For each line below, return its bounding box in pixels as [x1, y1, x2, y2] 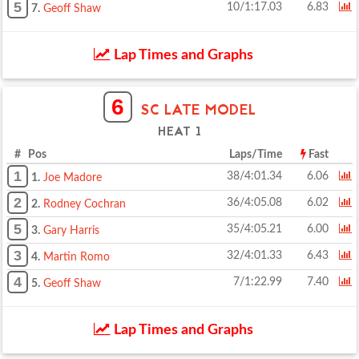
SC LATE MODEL [140, 100, 256, 122]
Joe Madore [43, 172, 102, 184]
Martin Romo [43, 252, 110, 263]
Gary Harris [43, 225, 99, 236]
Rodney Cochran [43, 199, 126, 210]
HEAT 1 [158, 123, 201, 142]
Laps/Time [229, 149, 282, 160]
